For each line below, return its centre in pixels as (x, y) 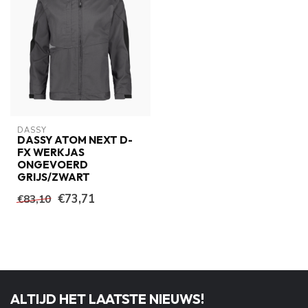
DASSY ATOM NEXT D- (75, 140)
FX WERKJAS (51, 153)
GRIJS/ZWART (54, 177)
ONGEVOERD (53, 165)
